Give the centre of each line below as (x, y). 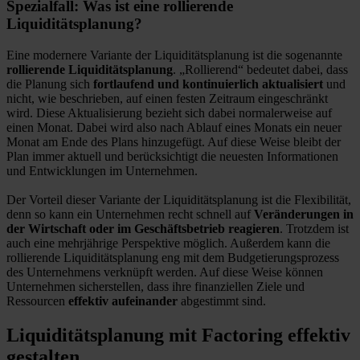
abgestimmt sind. (222, 301)
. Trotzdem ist (314, 229)
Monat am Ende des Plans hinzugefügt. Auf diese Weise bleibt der (174, 142)
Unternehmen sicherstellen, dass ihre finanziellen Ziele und (155, 287)
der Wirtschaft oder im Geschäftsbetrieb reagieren (143, 229)
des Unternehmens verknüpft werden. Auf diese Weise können (165, 272)
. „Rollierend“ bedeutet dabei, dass (260, 70)
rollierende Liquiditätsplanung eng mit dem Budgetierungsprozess (173, 258)
